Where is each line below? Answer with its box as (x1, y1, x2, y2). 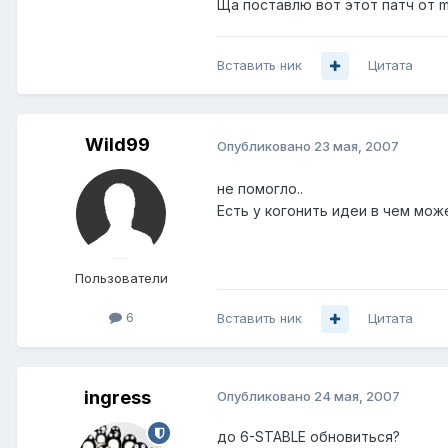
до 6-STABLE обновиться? (217, 428, 400, 446)
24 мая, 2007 (314, 388, 400, 405)
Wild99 (84, 134, 150, 156)
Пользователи (74, 270, 168, 287)
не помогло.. (217, 180, 303, 198)
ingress (83, 387, 151, 409)
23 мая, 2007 (314, 137, 399, 154)
